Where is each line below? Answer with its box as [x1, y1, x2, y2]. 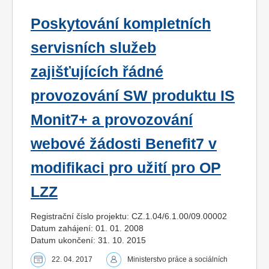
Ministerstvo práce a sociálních [127, 255, 228, 264]
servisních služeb [31, 39, 156, 56]
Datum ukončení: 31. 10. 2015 [31, 235, 146, 245]
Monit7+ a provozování [31, 111, 193, 128]
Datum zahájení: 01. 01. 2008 [31, 223, 144, 233]
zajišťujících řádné [31, 63, 163, 80]
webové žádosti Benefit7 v [31, 135, 217, 152]
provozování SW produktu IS [31, 87, 235, 104]
